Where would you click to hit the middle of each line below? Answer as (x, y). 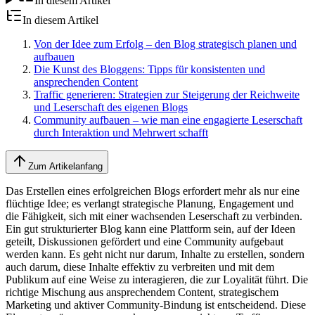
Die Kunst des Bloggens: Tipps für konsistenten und (149, 69)
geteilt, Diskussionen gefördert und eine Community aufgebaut (144, 241)
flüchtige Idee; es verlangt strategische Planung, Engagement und (150, 203)
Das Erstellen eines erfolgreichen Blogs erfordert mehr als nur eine (153, 191)
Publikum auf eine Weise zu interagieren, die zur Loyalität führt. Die (157, 279)
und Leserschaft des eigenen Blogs (111, 107)
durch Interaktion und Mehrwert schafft (121, 132)
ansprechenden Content (86, 82)
